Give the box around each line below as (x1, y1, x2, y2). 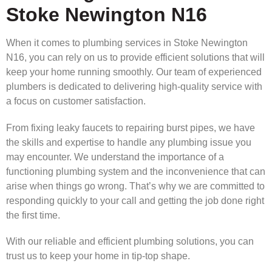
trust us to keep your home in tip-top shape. (6, 250, 190, 261)
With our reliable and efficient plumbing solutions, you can (6, 236, 254, 246)
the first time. (6, 209, 60, 220)
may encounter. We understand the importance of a (6, 151, 224, 162)
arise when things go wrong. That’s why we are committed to (6, 180, 265, 191)
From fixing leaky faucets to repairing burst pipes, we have (6, 122, 255, 133)
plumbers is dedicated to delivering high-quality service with (6, 81, 262, 92)
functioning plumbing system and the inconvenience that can (6, 166, 265, 177)
